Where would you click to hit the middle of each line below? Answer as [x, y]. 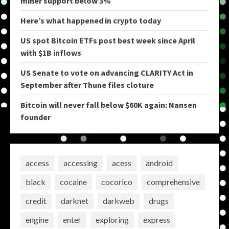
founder [36, 117]
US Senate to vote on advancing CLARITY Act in [107, 72]
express [157, 220]
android [159, 163]
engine [37, 220]
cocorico [117, 182]
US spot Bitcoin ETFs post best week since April [108, 40]
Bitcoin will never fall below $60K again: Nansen [109, 105]
